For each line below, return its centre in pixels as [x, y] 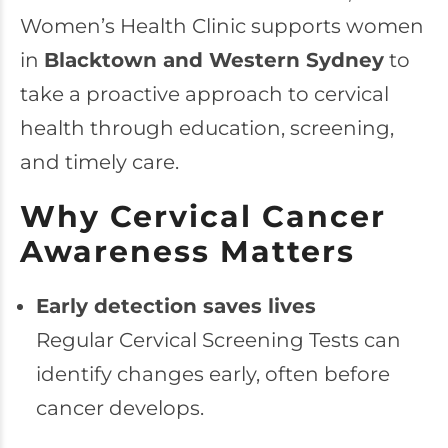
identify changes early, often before [212, 374]
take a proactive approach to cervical [204, 94]
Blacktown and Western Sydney [214, 60]
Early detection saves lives [175, 306]
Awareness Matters [187, 251]
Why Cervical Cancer [203, 216]
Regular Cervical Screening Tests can [218, 340]
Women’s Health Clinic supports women [222, 26]
